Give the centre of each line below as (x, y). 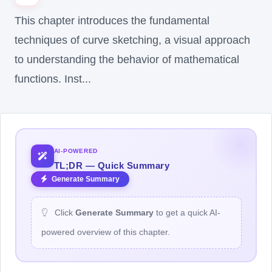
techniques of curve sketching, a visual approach (132, 40)
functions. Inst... (53, 79)
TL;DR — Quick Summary (111, 165)
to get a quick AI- (187, 212)
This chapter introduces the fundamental (112, 21)
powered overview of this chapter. (105, 232)
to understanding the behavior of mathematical (127, 59)
